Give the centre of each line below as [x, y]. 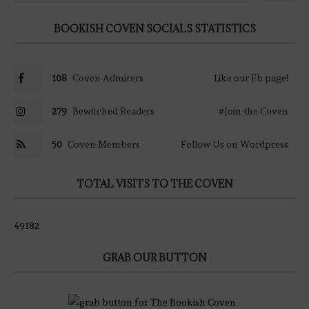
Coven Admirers [108, 78]
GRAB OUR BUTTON [154, 257]
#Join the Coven [253, 111]
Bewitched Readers [113, 111]
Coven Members [104, 144]
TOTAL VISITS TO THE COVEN [154, 183]
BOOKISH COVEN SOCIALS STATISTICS [154, 28]
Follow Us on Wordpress [235, 144]
